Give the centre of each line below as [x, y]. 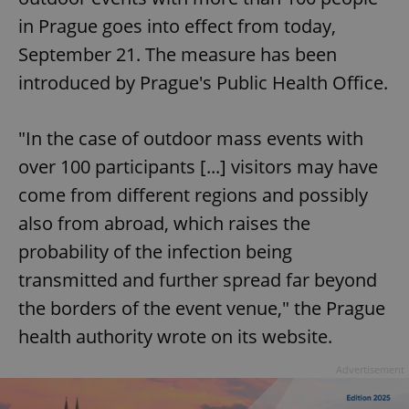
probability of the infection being [155, 252]
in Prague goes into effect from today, [177, 26]
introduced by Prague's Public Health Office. [203, 83]
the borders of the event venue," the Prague [202, 309]
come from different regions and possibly [193, 195]
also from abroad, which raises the [164, 224]
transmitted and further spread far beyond [198, 280]
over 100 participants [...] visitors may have [198, 167]
